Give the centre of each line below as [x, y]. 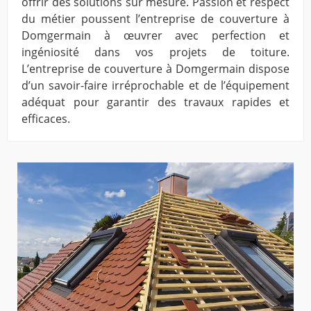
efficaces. [46, 119]
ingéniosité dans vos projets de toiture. [155, 52]
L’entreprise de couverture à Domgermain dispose [155, 69]
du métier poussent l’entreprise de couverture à [155, 19]
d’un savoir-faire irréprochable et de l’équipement [155, 86]
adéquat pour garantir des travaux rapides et [155, 102]
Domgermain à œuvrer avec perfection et [155, 36]
